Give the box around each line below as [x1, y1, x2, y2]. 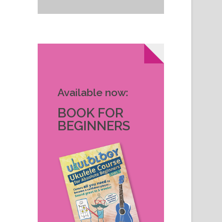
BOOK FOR [57, 105, 123, 120]
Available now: [57, 86, 128, 99]
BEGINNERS [57, 118, 130, 133]
